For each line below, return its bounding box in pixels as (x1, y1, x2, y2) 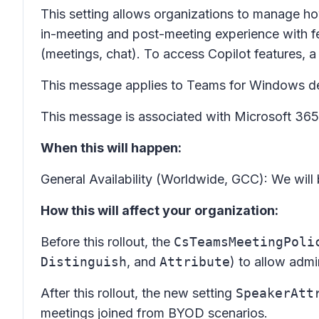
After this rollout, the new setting (41, 286, 236, 300)
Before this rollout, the (41, 234, 174, 249)
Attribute (159, 254, 230, 269)
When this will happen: (41, 140, 182, 155)
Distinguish (41, 254, 127, 269)
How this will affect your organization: (41, 203, 278, 218)
